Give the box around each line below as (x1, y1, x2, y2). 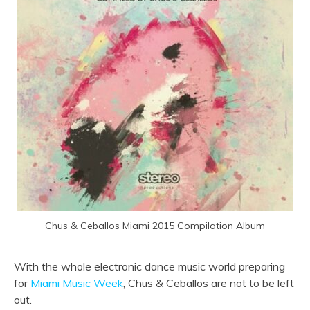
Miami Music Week (30, 275, 123, 290)
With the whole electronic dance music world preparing (14, 259, 285, 273)
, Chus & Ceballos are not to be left (123, 275, 294, 290)
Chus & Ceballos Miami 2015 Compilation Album (45, 219, 265, 232)
